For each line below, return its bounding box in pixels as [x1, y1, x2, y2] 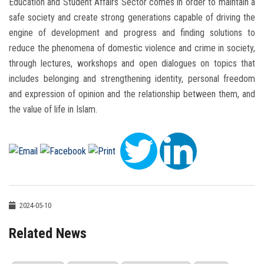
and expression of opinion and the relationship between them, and [9, 88, 255, 100]
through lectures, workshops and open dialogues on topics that [9, 58, 255, 70]
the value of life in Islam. [9, 104, 97, 115]
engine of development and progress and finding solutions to [9, 27, 255, 39]
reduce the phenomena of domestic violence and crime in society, [9, 42, 255, 54]
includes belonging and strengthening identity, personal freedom [9, 73, 255, 85]
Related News [9, 225, 87, 242]
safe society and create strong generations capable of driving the [9, 12, 255, 24]
